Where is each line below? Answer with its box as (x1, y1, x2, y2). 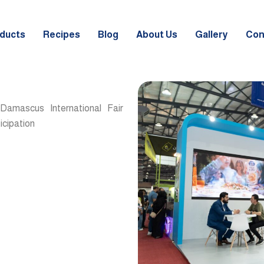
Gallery (194, 29, 228, 39)
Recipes (42, 29, 80, 39)
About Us (136, 29, 177, 39)
